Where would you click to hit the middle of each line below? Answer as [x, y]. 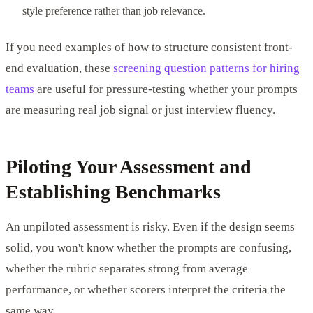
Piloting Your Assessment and [129, 166]
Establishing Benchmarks [113, 191]
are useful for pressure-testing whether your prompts [166, 89]
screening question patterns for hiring [206, 68]
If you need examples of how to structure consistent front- [149, 47]
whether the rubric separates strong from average [127, 268]
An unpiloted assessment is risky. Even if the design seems [150, 226]
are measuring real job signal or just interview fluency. [140, 110]
